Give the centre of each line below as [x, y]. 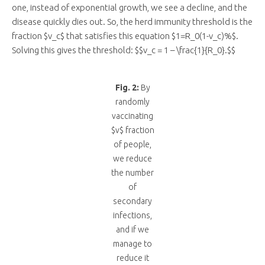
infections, [132, 216]
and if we [132, 230]
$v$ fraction [132, 130]
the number [132, 173]
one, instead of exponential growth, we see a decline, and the [130, 8]
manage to [132, 244]
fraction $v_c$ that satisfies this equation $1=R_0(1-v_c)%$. [125, 36]
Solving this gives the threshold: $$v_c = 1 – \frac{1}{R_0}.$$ [124, 50]
